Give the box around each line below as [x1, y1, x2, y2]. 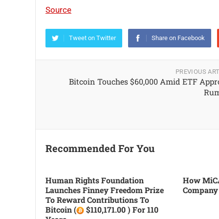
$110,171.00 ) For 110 [84, 204, 158, 215]
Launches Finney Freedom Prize [45, 185, 164, 195]
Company [182, 185, 218, 195]
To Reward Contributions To [45, 195, 149, 205]
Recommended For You [45, 142, 154, 154]
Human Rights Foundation [45, 175, 144, 185]
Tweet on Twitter [69, 34, 116, 42]
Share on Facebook [152, 34, 205, 42]
